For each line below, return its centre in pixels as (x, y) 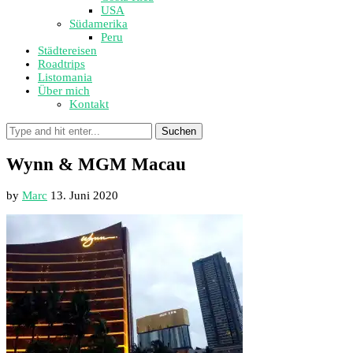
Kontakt (89, 104)
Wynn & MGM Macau (96, 164)
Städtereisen (67, 50)
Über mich (64, 91)
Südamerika (98, 24)
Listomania (65, 77)
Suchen (179, 131)
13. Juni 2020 (84, 196)
